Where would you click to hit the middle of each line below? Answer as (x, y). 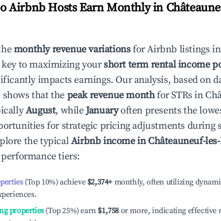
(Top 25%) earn (70, 211)
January (102, 111)
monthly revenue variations (72, 50)
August (40, 111)
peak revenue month (111, 95)
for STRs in (180, 95)
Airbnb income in (110, 141)
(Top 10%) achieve (54, 182)
